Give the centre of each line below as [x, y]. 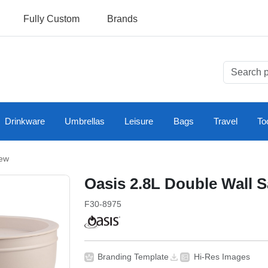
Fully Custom [51, 19]
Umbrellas [85, 121]
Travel [225, 121]
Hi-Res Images [222, 257]
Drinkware [25, 121]
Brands [122, 19]
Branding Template [133, 257]
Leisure [139, 121]
